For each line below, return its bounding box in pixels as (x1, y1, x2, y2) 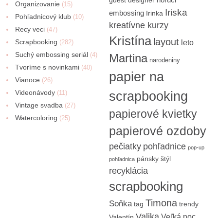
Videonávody (15, 88, 55, 96)
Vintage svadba (15, 101, 63, 109)
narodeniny (149, 56, 180, 64)
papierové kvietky (109, 108, 197, 120)
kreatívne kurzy (109, 20, 168, 30)
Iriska (164, 7, 187, 18)
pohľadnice (143, 141, 186, 151)
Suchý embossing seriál (15, 50, 89, 58)
